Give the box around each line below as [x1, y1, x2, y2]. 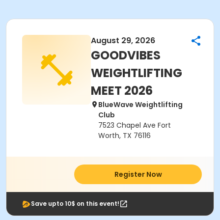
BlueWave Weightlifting [98, 100, 183, 110]
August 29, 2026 [91, 35, 155, 46]
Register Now [114, 169, 162, 179]
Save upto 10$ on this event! [31, 199, 119, 208]
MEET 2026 [91, 82, 153, 99]
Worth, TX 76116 [98, 131, 151, 140]
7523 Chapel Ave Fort [98, 120, 171, 130]
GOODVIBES [91, 47, 161, 63]
